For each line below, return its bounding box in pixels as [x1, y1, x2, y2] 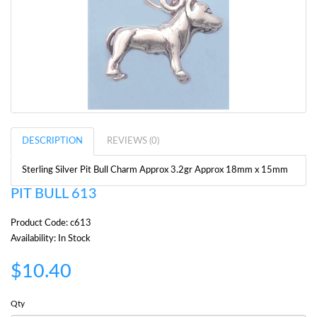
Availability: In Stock [11, 234, 91, 243]
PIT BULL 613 [11, 186, 97, 201]
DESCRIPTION [22, 136, 83, 146]
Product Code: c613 [11, 218, 91, 228]
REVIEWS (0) [107, 136, 159, 146]
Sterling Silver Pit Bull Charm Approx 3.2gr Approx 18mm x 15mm [22, 165, 288, 175]
